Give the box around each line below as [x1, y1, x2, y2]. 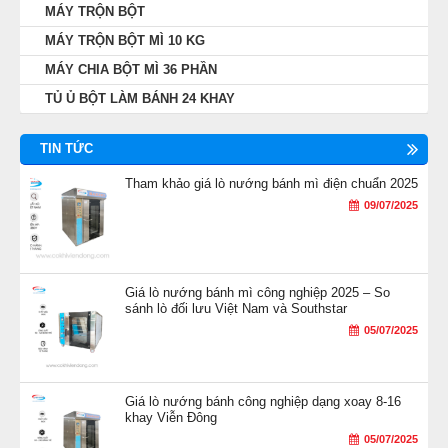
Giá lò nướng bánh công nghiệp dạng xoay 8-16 [125, 393, 401, 409]
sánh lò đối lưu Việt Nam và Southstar [125, 300, 347, 316]
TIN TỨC [40, 140, 93, 156]
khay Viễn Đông [125, 409, 217, 425]
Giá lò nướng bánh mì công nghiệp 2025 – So [125, 284, 390, 300]
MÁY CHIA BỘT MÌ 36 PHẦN [45, 61, 217, 77]
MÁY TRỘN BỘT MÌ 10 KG [45, 32, 205, 48]
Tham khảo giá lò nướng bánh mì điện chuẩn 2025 [125, 175, 418, 191]
